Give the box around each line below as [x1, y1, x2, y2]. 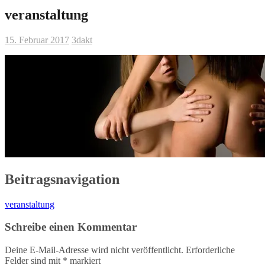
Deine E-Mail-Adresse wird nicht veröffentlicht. [5, 245, 183, 256]
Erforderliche [186, 245, 235, 256]
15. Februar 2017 [5, 34, 69, 45]
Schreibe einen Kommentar [5, 221, 137, 234]
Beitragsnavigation [5, 171, 119, 187]
